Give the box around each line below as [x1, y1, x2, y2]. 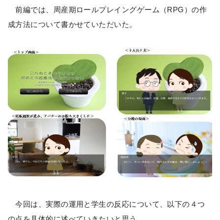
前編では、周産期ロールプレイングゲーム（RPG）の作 [8, 5, 207, 14]
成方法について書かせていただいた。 [8, 20, 137, 29]
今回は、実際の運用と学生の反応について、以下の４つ [8, 200, 205, 209]
